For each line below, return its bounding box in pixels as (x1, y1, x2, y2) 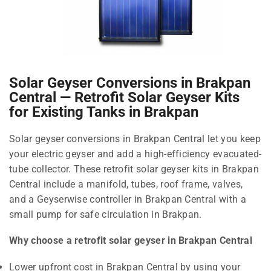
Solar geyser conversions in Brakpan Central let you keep (9, 132, 261, 145)
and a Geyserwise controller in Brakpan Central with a (9, 193, 246, 205)
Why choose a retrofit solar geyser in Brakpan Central (9, 235, 252, 247)
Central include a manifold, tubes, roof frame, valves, (9, 178, 243, 190)
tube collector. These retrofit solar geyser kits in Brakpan (9, 163, 259, 175)
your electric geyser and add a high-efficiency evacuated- (9, 148, 262, 160)
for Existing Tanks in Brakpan (9, 103, 198, 120)
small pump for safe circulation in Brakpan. (9, 208, 202, 220)
